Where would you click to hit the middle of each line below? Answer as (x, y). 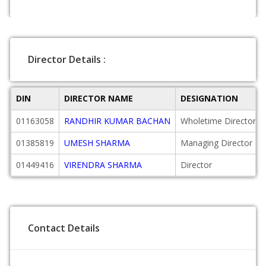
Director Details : (67, 59)
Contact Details (64, 228)
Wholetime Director (218, 121)
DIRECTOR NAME (99, 98)
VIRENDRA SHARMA (103, 165)
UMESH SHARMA (97, 143)
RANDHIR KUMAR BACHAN (117, 121)
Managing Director (216, 143)
